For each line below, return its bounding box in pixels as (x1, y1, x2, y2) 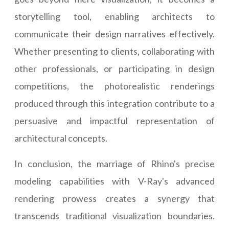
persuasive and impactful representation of (14, 115, 215, 127)
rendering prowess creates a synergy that (14, 193, 215, 204)
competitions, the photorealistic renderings (14, 80, 215, 92)
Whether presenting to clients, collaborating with (14, 45, 215, 57)
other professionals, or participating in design (14, 63, 215, 75)
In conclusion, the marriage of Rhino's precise (14, 158, 215, 170)
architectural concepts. (14, 132, 107, 144)
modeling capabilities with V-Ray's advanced (14, 175, 215, 187)
